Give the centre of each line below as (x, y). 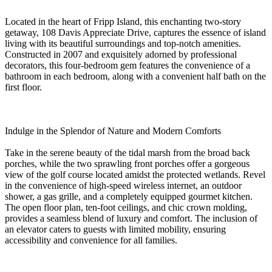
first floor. (23, 87)
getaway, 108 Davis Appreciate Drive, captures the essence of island (135, 32)
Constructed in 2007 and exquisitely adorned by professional (121, 54)
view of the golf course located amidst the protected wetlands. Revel (135, 174)
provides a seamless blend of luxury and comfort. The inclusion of (131, 218)
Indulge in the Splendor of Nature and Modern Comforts (113, 131)
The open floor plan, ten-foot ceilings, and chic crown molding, (126, 207)
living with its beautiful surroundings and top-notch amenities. (123, 43)
